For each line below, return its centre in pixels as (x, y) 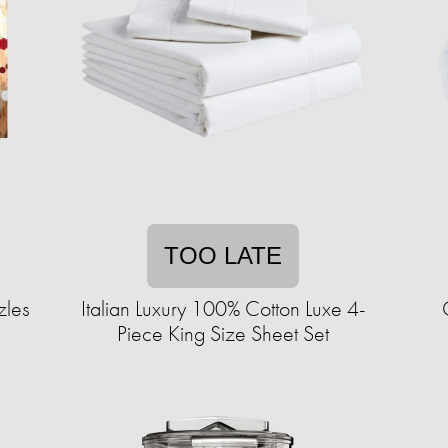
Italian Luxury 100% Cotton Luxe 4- (223, 308)
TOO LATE (223, 255)
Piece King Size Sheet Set (223, 333)
